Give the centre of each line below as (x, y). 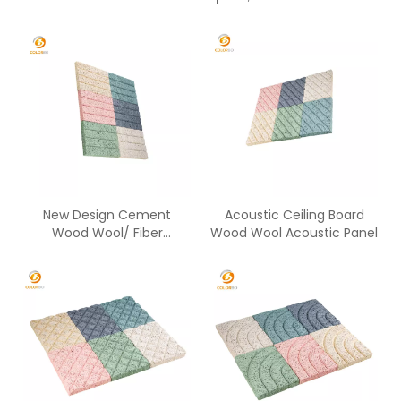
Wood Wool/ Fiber (107, 233)
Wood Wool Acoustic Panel (294, 233)
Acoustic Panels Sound (107, 251)
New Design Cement (107, 215)
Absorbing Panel (107, 269)
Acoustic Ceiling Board (294, 215)
